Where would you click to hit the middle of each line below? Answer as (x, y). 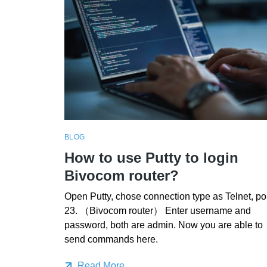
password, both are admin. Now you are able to (163, 225)
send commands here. (111, 240)
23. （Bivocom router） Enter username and (157, 211)
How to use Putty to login (151, 157)
